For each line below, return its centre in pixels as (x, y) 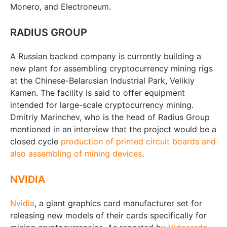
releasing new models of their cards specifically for (108, 215)
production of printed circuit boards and (138, 141)
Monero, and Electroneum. (61, 6)
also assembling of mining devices (76, 153)
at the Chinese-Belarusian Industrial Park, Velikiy (102, 80)
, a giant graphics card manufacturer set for (118, 203)
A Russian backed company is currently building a (106, 56)
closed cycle (35, 141)
